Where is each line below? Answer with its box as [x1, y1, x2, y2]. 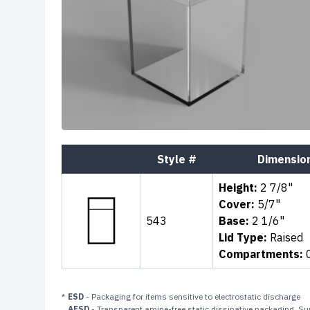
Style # [156, 152, 197, 166]
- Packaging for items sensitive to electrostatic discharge [84, 291, 300, 302]
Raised [267, 230, 303, 244]
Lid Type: [219, 230, 267, 244]
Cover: [219, 197, 255, 211]
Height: [219, 181, 257, 194]
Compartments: [219, 247, 303, 261]
